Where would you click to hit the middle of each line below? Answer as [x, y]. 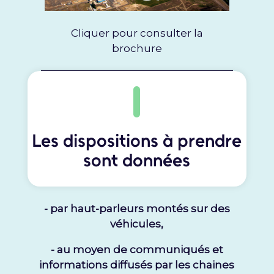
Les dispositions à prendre [137, 141]
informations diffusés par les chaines [137, 265]
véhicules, [137, 224]
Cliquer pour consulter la [137, 33]
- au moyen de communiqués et [137, 250]
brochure [137, 49]
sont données [137, 161]
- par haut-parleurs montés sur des [137, 209]
